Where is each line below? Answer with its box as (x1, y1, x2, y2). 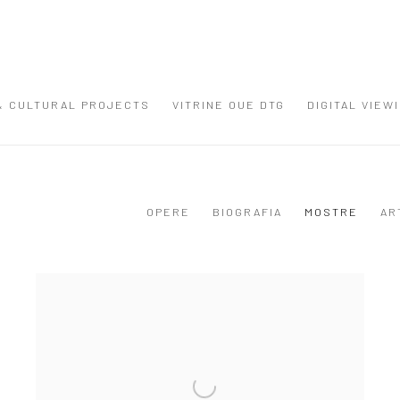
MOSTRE (304, 204, 358, 219)
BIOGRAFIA (212, 204, 282, 219)
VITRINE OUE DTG (172, 96, 285, 112)
